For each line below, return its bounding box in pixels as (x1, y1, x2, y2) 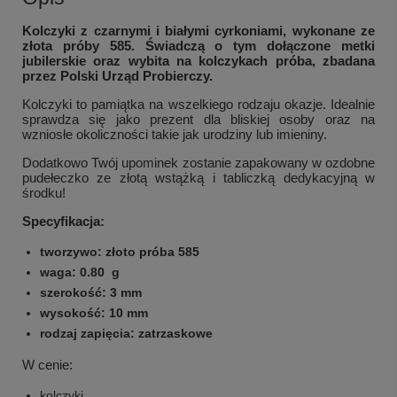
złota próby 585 (22, 38, 131, 54)
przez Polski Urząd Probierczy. (22, 68, 216, 84)
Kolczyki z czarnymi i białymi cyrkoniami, (22, 23, 292, 39)
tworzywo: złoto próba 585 (40, 245, 199, 260)
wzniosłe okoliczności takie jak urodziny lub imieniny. (22, 127, 327, 143)
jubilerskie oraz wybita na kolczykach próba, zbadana (22, 53, 375, 69)
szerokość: (40, 285, 106, 300)
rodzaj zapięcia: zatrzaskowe (40, 326, 216, 341)
